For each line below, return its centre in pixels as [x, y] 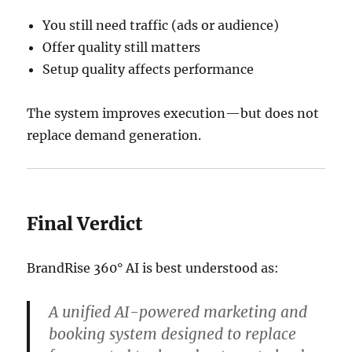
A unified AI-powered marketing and [178, 312]
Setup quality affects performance [148, 70]
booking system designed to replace [173, 334]
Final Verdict [85, 224]
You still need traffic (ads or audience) [161, 26]
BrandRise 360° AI [83, 268]
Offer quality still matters [122, 48]
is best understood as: [209, 268]
